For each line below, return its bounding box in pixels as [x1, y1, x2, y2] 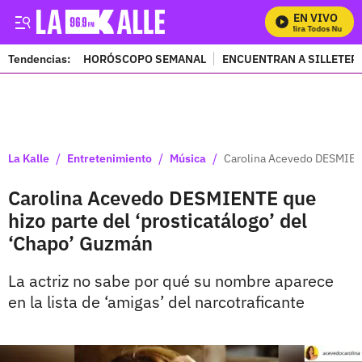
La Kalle [8, 150, 49, 166]
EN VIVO [293, 11, 338, 25]
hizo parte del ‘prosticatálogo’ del [8, 208, 307, 234]
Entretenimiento [67, 150, 152, 166]
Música [170, 150, 206, 166]
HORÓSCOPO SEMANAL [83, 51, 206, 66]
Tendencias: [8, 51, 70, 66]
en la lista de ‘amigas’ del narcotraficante [8, 291, 305, 313]
